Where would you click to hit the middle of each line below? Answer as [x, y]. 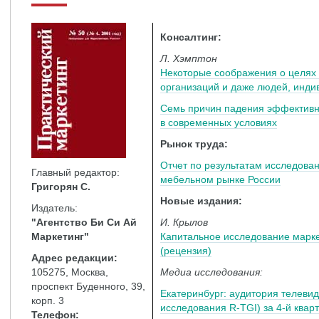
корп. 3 [48, 300]
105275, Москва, [70, 272]
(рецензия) [186, 251]
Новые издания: [201, 201]
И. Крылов [184, 222]
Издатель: [54, 208]
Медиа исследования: [211, 272]
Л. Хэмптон [189, 58]
